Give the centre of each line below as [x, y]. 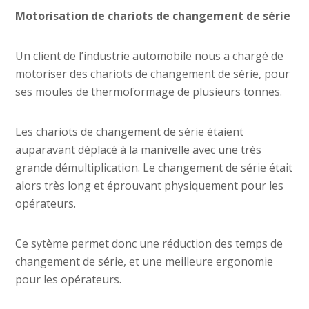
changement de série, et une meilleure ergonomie [144, 262]
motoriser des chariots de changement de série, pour [153, 74]
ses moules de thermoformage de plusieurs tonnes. [149, 92]
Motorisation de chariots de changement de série [153, 16]
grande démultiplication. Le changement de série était [154, 168]
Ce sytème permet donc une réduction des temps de [149, 244]
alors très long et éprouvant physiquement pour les [150, 186]
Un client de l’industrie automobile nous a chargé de [150, 56]
